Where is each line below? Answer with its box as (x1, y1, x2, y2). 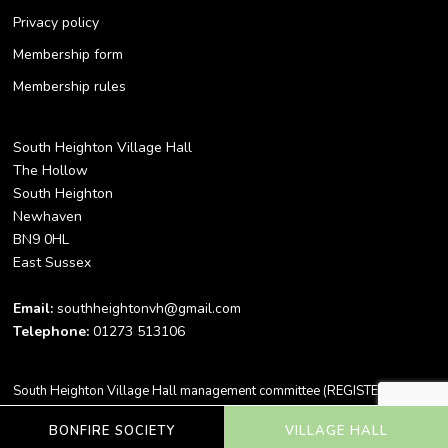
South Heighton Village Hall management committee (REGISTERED (13, 382, 405, 401)
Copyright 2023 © (159, 405, 274, 424)
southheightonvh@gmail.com (53, 298, 242, 318)
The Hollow (13, 160, 89, 180)
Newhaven (13, 206, 83, 226)
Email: (13, 298, 54, 318)
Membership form (13, 44, 124, 64)
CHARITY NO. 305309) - (13, 405, 160, 424)
